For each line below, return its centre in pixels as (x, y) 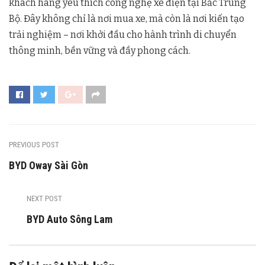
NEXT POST (44, 198)
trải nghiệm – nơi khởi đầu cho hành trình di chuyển (123, 34)
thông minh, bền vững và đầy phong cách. (100, 50)
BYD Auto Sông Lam (70, 219)
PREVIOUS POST (34, 144)
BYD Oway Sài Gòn (49, 165)
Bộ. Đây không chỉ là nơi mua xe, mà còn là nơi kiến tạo (127, 18)
